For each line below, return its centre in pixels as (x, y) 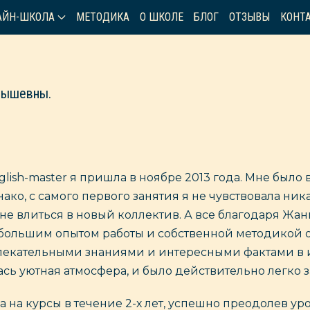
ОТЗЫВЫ (249, 17)
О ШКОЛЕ (162, 17)
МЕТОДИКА (103, 17)
